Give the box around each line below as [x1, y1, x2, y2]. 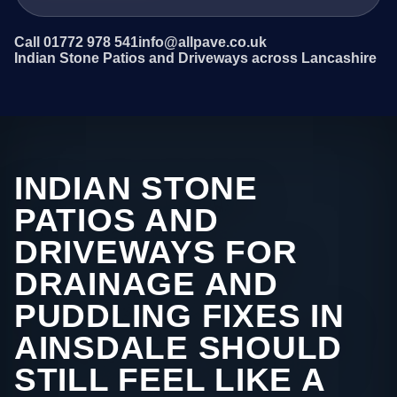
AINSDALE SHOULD [14, 330, 343, 367]
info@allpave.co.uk [138, 35, 267, 51]
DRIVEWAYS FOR [14, 234, 298, 271]
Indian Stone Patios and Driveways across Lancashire [14, 51, 377, 66]
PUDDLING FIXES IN [14, 298, 345, 335]
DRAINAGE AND [14, 266, 278, 303]
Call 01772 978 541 [14, 35, 138, 51]
